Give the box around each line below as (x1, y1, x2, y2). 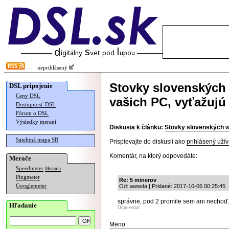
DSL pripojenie (9, 82, 53, 89)
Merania (45, 166, 61, 171)
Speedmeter (16, 166, 43, 171)
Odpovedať (118, 205, 140, 210)
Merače (9, 154, 31, 162)
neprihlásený (33, 65, 69, 71)
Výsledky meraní (16, 119, 56, 125)
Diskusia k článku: (109, 124, 163, 131)
